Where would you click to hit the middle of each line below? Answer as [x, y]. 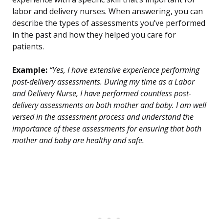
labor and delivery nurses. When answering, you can [108, 11]
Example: [30, 70]
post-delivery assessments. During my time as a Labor [103, 82]
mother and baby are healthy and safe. [78, 141]
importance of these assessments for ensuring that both [107, 129]
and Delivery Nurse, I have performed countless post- [102, 94]
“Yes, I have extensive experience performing [123, 70]
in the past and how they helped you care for [94, 35]
